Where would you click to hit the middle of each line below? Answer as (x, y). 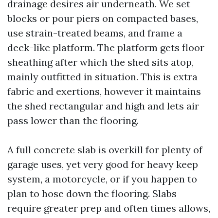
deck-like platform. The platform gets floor (106, 47)
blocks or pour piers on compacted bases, (103, 18)
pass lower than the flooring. (73, 120)
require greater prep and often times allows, (109, 208)
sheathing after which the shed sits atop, (100, 62)
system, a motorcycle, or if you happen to (102, 179)
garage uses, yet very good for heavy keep (103, 164)
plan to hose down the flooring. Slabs (92, 193)
